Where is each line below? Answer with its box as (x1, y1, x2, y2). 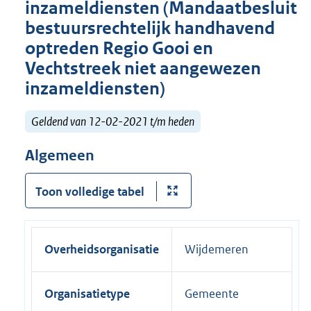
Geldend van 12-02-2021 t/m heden (31, 113, 194, 129)
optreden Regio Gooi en (25, 37, 213, 60)
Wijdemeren (185, 241, 249, 257)
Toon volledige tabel (35, 183, 144, 199)
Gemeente (185, 285, 239, 301)
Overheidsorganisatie (44, 241, 159, 257)
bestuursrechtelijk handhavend (25, 17, 275, 40)
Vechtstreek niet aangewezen (25, 58, 261, 80)
